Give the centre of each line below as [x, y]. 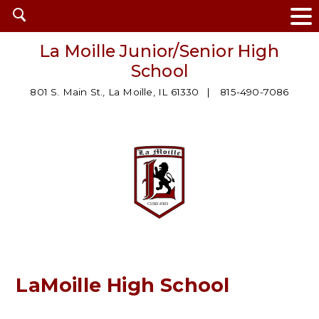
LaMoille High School [123, 285]
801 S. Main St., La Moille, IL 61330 [115, 92]
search [36, 30]
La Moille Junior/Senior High [159, 51]
